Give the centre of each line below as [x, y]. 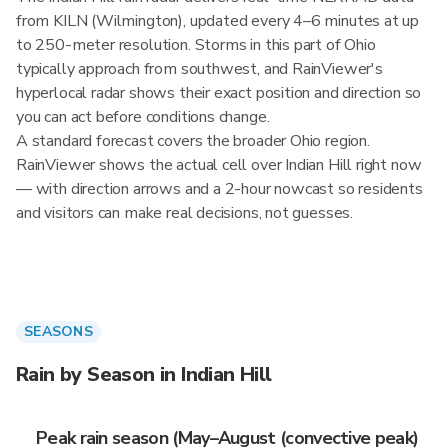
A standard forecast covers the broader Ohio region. [193, 141]
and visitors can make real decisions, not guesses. [185, 213]
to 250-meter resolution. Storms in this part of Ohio [196, 45]
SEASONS [58, 331]
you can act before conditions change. [143, 117]
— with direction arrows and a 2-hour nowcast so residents [219, 189]
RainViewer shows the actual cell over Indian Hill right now [219, 165]
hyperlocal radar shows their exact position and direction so [219, 93]
